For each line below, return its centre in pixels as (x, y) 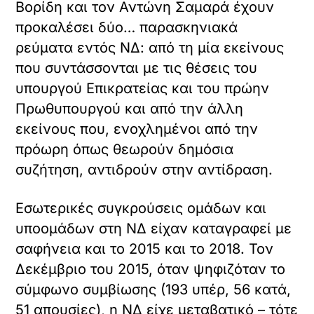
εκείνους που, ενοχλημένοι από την (137, 129)
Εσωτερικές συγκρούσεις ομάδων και (141, 209)
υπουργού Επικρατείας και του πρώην (143, 89)
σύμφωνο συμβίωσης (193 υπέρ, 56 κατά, (153, 290)
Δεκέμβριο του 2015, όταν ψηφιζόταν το (151, 269)
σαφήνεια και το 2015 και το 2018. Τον (145, 249)
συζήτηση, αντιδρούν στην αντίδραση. (144, 170)
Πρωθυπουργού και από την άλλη (130, 109)
